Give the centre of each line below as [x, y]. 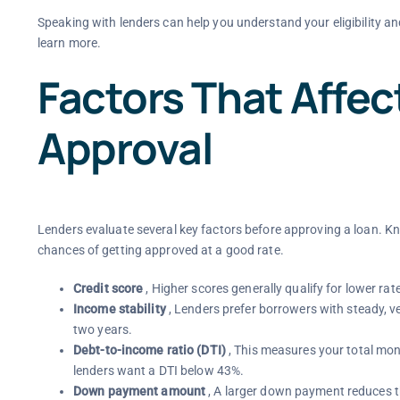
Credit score [108, 289]
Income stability [119, 309]
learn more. [69, 42]
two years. [103, 330]
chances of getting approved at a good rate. [160, 250]
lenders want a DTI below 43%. [158, 371]
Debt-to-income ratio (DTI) [149, 350]
